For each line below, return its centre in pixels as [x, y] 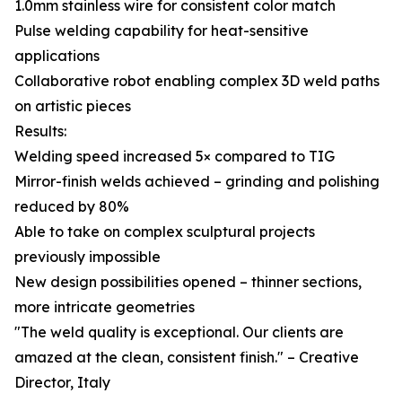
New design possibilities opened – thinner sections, [188, 282]
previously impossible [87, 257]
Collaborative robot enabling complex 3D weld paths [197, 81]
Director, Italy [62, 382]
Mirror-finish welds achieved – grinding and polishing [197, 181]
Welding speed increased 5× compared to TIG [175, 156]
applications [57, 56]
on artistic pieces [73, 106]
